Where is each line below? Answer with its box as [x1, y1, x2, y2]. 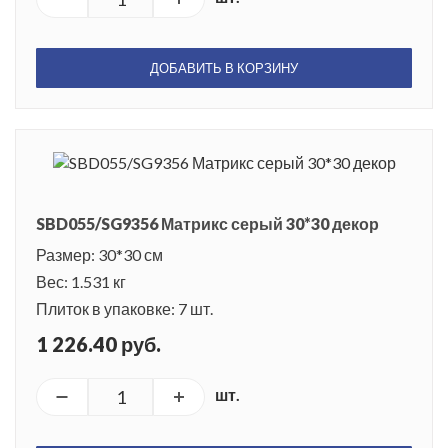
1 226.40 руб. [36, 332, 161, 357]
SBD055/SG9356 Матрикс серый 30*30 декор [36, 214, 379, 234]
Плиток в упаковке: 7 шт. [36, 299, 213, 319]
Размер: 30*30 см [36, 245, 163, 265]
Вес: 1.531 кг [36, 272, 126, 292]
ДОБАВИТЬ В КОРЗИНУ [150, 60, 298, 77]
